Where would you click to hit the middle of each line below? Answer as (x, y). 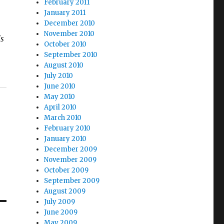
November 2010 (69, 34)
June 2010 (60, 86)
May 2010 (60, 97)
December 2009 (71, 149)
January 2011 (65, 13)
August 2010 (64, 65)
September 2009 (72, 181)
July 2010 (59, 76)
